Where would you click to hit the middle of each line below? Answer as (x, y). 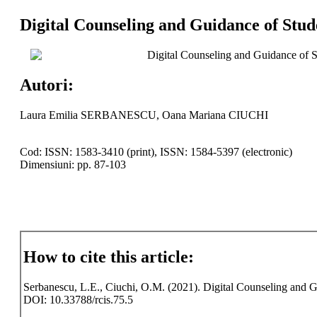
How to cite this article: (108, 257)
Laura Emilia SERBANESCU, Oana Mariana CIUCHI (144, 115)
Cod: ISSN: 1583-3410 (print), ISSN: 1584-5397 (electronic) (156, 151)
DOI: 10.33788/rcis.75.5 (78, 300)
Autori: (46, 85)
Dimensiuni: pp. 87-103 (73, 164)
